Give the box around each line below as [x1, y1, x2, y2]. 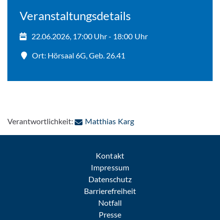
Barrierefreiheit [83, 186, 137, 195]
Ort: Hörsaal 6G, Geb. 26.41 [32, 51, 126, 60]
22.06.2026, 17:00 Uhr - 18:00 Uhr [31, 31, 148, 41]
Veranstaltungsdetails [20, 8, 131, 23]
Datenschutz [88, 174, 132, 184]
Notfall [98, 198, 122, 207]
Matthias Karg [85, 116, 134, 126]
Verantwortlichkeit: [7, 116, 75, 126]
